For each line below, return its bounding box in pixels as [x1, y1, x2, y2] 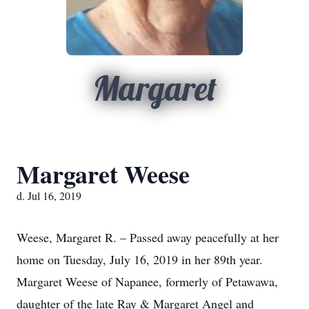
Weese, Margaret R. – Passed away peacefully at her [17, 229, 279, 246]
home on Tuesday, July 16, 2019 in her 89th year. [17, 251, 263, 268]
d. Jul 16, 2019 [17, 188, 81, 203]
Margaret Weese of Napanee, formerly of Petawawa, [17, 273, 278, 290]
